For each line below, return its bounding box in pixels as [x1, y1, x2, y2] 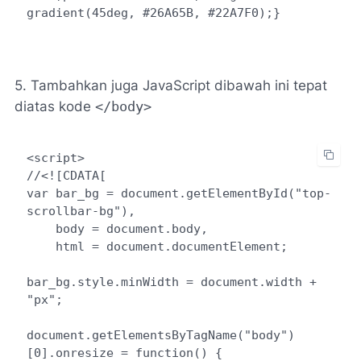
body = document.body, [26, 221, 56, 235]
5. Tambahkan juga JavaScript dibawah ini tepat [15, 77, 327, 93]
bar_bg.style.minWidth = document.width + [26, 274, 317, 288]
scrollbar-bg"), [26, 203, 135, 218]
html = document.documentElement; [26, 239, 56, 253]
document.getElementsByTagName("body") [26, 327, 295, 342]
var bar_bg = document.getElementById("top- [26, 185, 331, 200]
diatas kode [15, 98, 95, 114]
